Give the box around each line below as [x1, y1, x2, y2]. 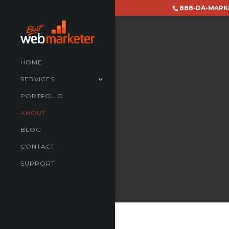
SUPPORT [20, 159, 55, 167]
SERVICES [20, 75, 55, 83]
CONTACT [20, 142, 55, 150]
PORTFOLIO [20, 91, 63, 100]
